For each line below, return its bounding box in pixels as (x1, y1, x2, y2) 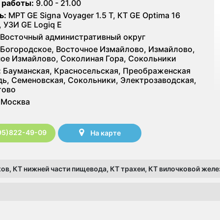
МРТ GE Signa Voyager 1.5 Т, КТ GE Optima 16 (6, 10, 180, 20)
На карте (90, 129, 121, 137)
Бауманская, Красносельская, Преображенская (1, 65, 191, 76)
